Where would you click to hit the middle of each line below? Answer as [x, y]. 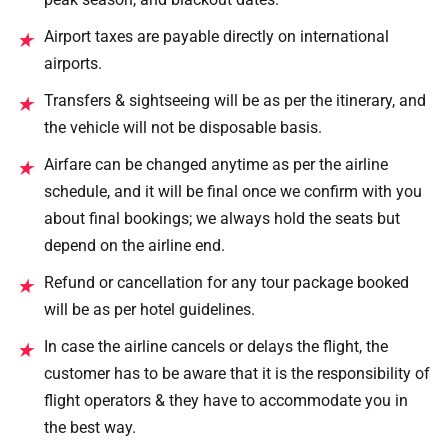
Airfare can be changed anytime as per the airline [216, 164]
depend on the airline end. [134, 245]
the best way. [90, 427]
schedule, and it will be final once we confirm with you [233, 191]
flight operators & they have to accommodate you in [226, 400]
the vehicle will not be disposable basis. [183, 127]
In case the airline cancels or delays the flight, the [216, 346]
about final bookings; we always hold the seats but [222, 218]
